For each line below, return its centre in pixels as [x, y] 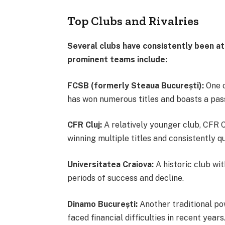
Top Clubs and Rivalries [133, 21]
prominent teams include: [118, 60]
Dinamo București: [103, 204]
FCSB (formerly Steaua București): [136, 85]
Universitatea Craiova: [111, 164]
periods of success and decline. [126, 178]
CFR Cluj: [85, 125]
